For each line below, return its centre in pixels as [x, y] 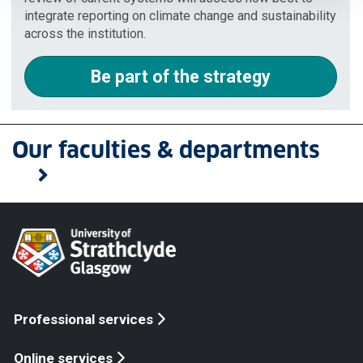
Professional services [83, 320]
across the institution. [85, 33]
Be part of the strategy [181, 76]
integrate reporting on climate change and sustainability [180, 15]
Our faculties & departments [166, 150]
